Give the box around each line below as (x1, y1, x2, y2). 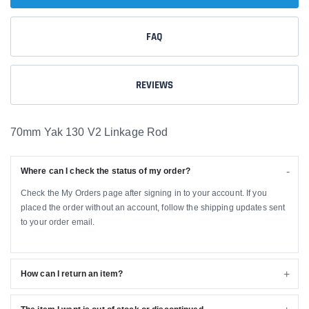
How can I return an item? (21, 268, 123, 279)
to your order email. (21, 217, 95, 228)
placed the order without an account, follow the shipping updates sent (21, 202, 286, 213)
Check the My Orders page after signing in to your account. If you (21, 188, 267, 199)
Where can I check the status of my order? (21, 166, 190, 177)
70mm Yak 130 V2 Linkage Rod (10, 126, 168, 139)
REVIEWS (136, 78, 173, 92)
